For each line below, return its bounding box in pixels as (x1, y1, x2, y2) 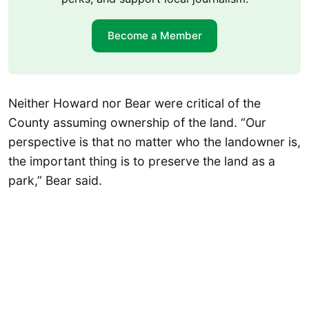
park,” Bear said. (8, 172, 102, 188)
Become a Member (107, 29, 202, 43)
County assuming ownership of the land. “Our (8, 114, 266, 130)
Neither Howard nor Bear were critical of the (8, 95, 261, 110)
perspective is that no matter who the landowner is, (8, 134, 301, 149)
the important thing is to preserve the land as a (8, 153, 275, 168)
